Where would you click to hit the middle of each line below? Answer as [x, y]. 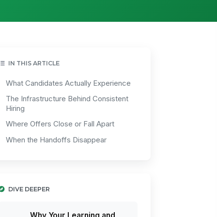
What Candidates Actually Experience [68, 83]
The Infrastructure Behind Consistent [67, 99]
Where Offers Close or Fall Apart [60, 124]
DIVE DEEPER [29, 189]
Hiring [15, 108]
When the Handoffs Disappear [56, 140]
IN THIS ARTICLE [34, 63]
